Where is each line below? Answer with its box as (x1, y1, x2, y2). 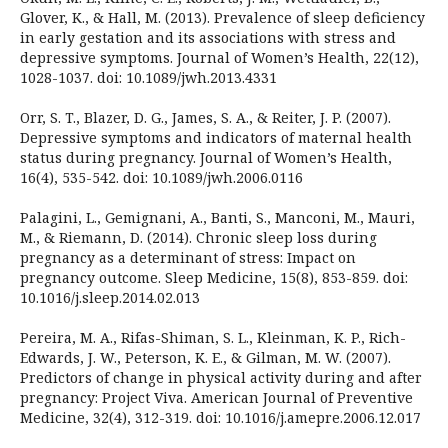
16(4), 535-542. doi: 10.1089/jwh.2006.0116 (19, 168, 303, 188)
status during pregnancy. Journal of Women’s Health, (19, 148, 392, 168)
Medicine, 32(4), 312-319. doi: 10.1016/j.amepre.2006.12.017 (19, 408, 421, 428)
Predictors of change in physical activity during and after (19, 368, 422, 388)
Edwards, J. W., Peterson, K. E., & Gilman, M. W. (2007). (19, 348, 391, 368)
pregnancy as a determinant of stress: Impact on (19, 248, 356, 268)
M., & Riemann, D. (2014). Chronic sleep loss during (19, 228, 377, 248)
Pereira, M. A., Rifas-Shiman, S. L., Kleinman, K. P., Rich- (19, 328, 406, 348)
